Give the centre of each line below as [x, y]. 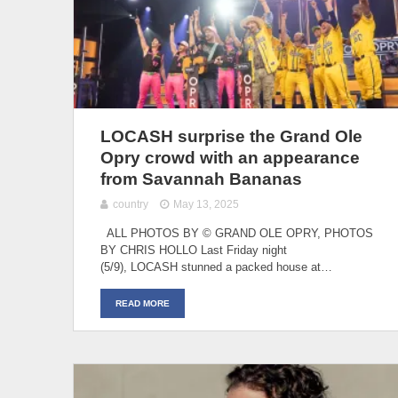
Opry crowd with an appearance [230, 157]
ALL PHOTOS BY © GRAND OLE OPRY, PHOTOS [237, 233]
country [131, 204]
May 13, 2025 [207, 204]
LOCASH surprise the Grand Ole [231, 136]
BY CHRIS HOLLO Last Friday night [194, 250]
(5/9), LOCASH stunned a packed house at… [216, 267]
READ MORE [143, 303]
